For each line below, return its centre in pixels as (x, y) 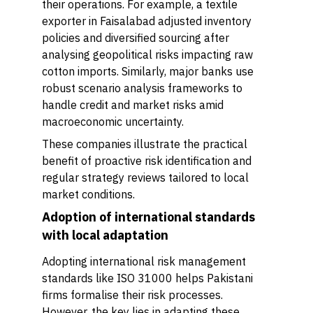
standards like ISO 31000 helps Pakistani (147, 278)
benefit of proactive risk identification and (147, 161)
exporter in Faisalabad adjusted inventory (147, 21)
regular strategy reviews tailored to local (145, 177)
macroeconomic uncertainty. (113, 122)
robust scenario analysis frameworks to (142, 88)
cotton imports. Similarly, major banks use (148, 71)
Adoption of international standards (148, 217)
